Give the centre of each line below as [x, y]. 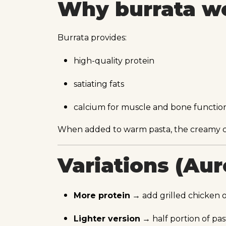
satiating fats [99, 84]
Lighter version [107, 218]
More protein [102, 195]
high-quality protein [114, 61]
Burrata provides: [92, 38]
